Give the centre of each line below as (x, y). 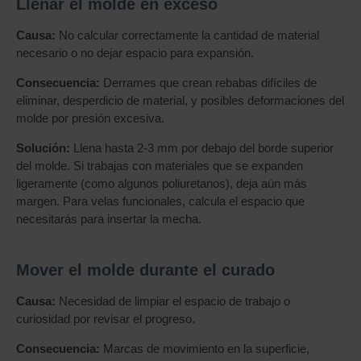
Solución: (43, 148)
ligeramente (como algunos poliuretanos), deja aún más (162, 183)
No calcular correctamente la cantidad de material (187, 35)
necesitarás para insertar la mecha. (109, 219)
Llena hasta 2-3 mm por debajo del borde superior (202, 148)
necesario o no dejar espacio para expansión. (135, 53)
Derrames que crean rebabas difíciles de (208, 83)
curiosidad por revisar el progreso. (106, 319)
